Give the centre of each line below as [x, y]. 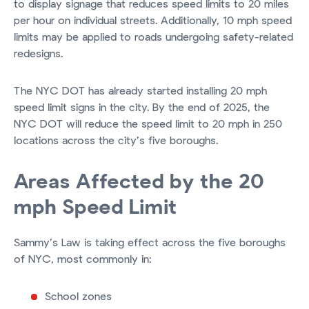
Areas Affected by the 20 [139, 182]
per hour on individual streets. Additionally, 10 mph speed [153, 21]
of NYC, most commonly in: [84, 260]
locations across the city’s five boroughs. [116, 141]
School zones [78, 297]
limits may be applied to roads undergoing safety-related [153, 38]
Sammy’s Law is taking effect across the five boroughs [150, 243]
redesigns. [40, 54]
